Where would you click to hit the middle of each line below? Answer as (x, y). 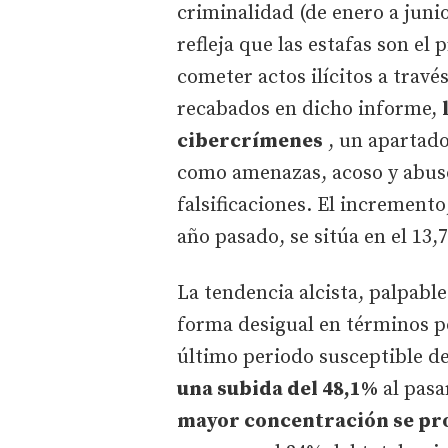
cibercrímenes (250, 141)
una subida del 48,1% (277, 389)
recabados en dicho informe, (309, 109)
